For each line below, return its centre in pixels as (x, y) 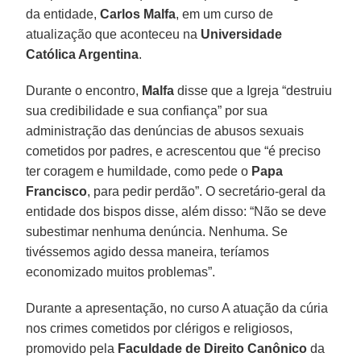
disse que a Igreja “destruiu (253, 90)
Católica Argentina (83, 54)
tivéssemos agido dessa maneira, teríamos (148, 251)
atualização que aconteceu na (114, 34)
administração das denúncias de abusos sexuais (165, 131)
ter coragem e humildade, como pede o (139, 171)
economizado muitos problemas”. (121, 272)
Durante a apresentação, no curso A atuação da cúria (177, 308)
